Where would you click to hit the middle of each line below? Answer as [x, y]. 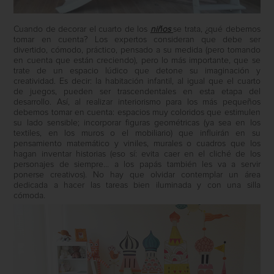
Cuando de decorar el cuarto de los [82, 30]
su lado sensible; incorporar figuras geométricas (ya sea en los [137, 123]
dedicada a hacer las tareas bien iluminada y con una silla [137, 186]
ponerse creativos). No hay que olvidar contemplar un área [137, 175]
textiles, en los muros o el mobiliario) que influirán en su [137, 134]
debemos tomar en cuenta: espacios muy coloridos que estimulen [137, 113]
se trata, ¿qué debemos [217, 30]
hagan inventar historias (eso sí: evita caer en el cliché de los [137, 154]
